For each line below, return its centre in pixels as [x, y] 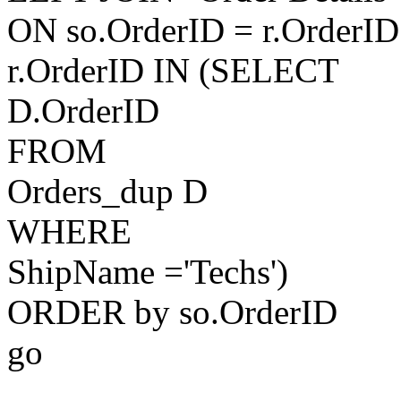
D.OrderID [83, 111]
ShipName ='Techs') [148, 272]
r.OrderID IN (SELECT [173, 71]
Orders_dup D [107, 192]
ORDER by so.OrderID [172, 312]
